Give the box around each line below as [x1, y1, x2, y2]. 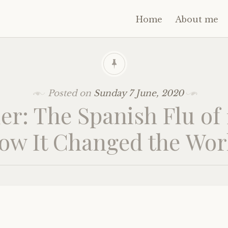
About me [175, 14, 218, 24]
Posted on [47, 88, 94, 99]
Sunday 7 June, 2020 [93, 88, 184, 99]
